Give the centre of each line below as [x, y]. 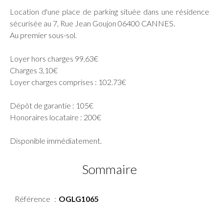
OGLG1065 [79, 198]
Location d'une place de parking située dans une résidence [109, 11]
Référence [33, 198]
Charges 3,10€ [34, 70]
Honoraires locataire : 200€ [55, 117]
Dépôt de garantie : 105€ [52, 105]
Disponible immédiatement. [56, 140]
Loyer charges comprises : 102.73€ [68, 82]
